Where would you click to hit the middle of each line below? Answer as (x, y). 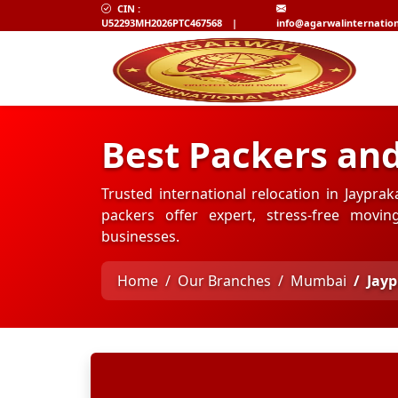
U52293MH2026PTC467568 (162, 22)
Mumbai (318, 281)
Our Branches (224, 281)
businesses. (140, 236)
